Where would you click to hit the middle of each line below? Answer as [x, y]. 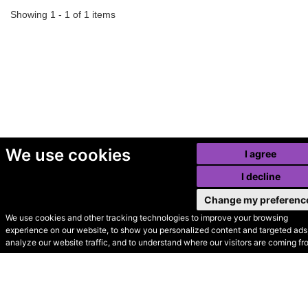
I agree [261, 153]
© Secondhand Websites [93, 237]
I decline [261, 176]
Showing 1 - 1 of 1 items [63, 15]
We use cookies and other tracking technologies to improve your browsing [146, 218]
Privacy [150, 258]
